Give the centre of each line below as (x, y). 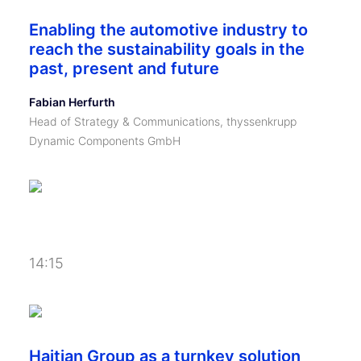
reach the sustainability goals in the (167, 49)
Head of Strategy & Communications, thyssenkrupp (163, 121)
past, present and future (124, 68)
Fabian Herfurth (72, 102)
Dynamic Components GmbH (105, 141)
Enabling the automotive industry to (168, 30)
